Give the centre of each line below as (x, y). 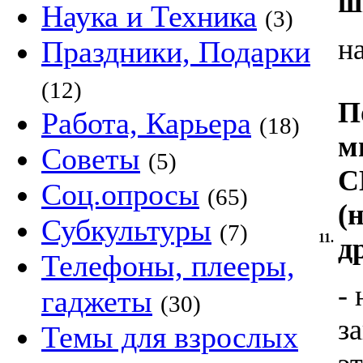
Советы (91, 159)
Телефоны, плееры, (168, 266)
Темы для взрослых (170, 337)
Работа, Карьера (146, 123)
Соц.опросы (120, 194)
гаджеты (97, 301)
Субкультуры (126, 230)
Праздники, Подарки (176, 52)
